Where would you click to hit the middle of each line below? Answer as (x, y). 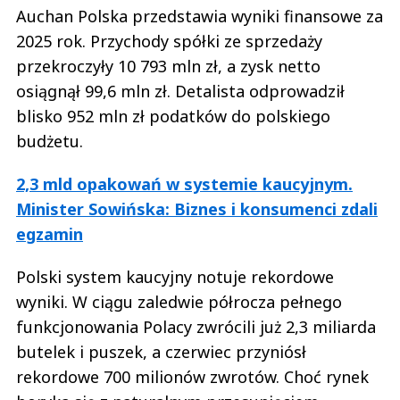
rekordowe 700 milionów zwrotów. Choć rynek (192, 376)
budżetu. (52, 141)
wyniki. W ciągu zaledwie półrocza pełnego (179, 301)
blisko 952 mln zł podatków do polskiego (173, 116)
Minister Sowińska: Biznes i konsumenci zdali (197, 208)
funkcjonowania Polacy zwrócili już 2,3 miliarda (196, 326)
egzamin (50, 233)
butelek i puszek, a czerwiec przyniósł (161, 351)
